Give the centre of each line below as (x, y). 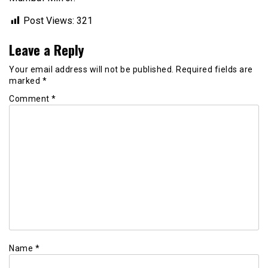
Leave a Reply (46, 49)
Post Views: (49, 20)
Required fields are (214, 69)
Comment (30, 99)
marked (26, 80)
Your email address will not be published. (92, 69)
